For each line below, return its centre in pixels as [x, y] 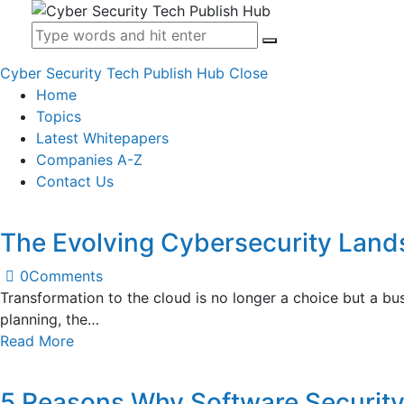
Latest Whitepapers [102, 138]
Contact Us [75, 182]
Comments [66, 276]
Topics [59, 117]
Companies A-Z [89, 160]
